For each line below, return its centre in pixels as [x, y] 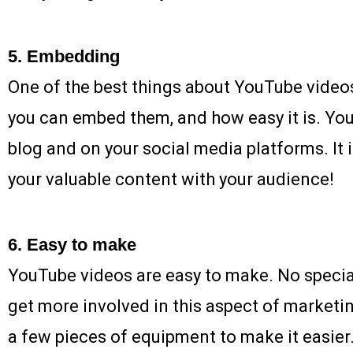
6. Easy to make [72, 244]
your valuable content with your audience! [171, 179]
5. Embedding [64, 56]
